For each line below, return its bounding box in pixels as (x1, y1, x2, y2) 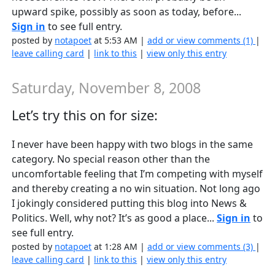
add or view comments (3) (147, 240, 256, 252)
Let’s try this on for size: (12, 106, 158, 125)
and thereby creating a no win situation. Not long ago (12, 181, 261, 195)
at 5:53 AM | (91, 34, 148, 47)
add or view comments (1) (147, 34, 256, 47)
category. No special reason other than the (12, 152, 211, 166)
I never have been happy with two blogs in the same (12, 137, 254, 151)
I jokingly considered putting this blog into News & (12, 196, 247, 210)
